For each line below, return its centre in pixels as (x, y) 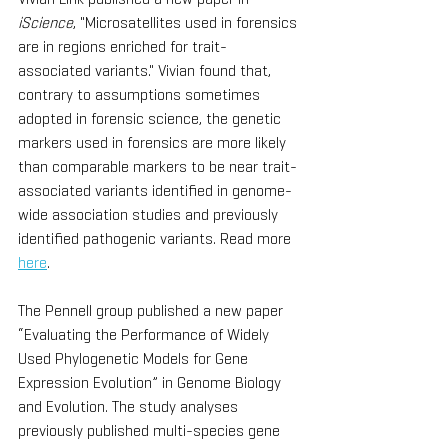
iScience (45, 22)
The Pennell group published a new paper (152, 310)
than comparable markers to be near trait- (157, 166)
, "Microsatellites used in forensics (187, 22)
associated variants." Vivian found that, (146, 70)
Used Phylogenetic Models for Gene (135, 358)
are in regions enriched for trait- (122, 46)
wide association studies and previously (150, 214)
